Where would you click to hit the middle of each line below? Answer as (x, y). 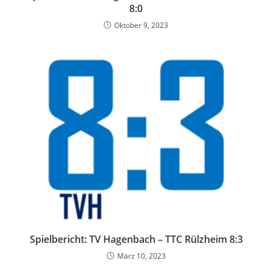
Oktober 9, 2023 (141, 25)
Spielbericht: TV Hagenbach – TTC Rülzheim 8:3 (136, 240)
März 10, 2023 (141, 256)
